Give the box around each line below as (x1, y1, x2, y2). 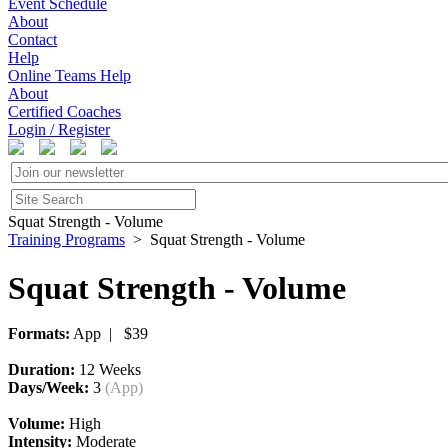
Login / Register (8, 121, 110, 138)
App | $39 (70, 325, 148, 343)
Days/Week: (8, 379, 89, 397)
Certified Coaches (8, 103, 121, 120)
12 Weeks (75, 361, 141, 379)
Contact (8, 31, 57, 48)
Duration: (8, 361, 75, 379)
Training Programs (8, 231, 125, 248)
